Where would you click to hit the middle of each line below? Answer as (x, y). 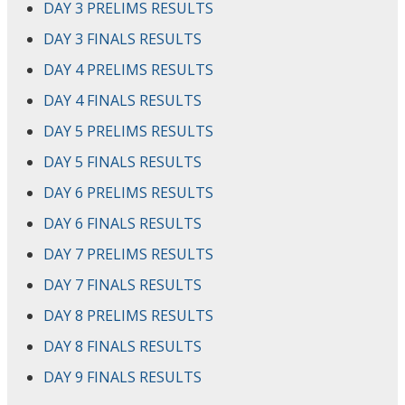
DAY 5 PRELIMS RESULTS (128, 131)
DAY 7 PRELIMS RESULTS (128, 254)
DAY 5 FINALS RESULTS (122, 161)
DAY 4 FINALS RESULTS (122, 100)
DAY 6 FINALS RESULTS (122, 223)
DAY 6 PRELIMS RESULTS (128, 192)
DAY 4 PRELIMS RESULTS (128, 69)
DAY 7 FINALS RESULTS (122, 284)
